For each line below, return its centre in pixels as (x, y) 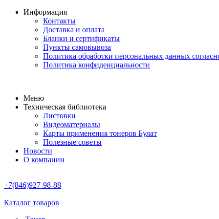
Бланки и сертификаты (81, 38)
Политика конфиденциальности (97, 65)
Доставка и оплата (74, 30)
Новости (38, 151)
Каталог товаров (32, 203)
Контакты (59, 21)
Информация (45, 12)
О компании (44, 160)
